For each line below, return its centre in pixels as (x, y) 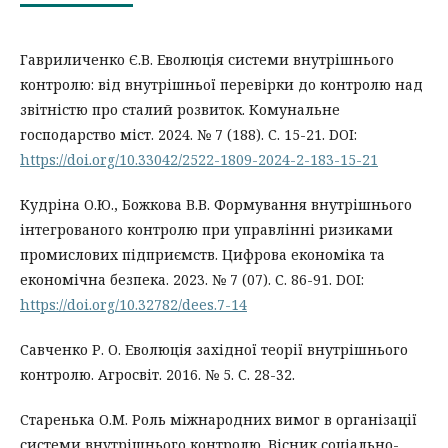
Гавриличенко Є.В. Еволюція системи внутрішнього (207, 59)
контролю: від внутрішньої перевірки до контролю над (221, 84)
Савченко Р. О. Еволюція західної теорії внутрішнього (214, 349)
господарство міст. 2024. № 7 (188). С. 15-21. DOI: (188, 134)
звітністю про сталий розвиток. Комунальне (180, 109)
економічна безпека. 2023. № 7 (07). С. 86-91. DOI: (192, 279)
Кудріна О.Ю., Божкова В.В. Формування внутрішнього (216, 204)
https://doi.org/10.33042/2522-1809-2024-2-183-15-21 (199, 159)
